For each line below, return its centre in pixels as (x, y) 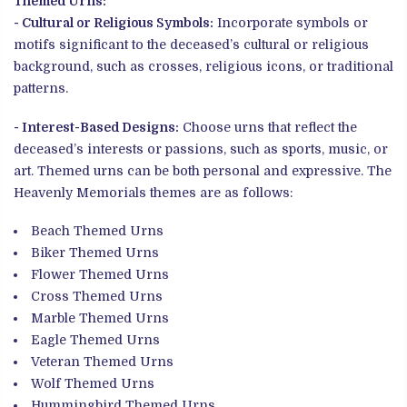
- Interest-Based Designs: (96, 127)
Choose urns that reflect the (268, 127)
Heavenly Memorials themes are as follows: (153, 192)
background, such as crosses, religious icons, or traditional (203, 67)
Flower (53, 274)
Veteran (55, 361)
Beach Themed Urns (97, 230)
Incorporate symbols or (291, 23)
